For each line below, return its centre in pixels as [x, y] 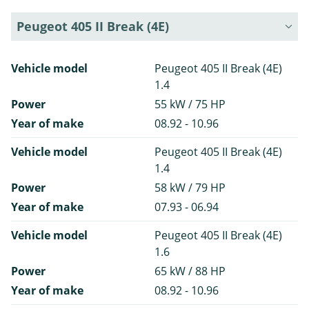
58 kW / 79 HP [190, 188]
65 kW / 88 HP [190, 271]
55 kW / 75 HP [190, 104]
